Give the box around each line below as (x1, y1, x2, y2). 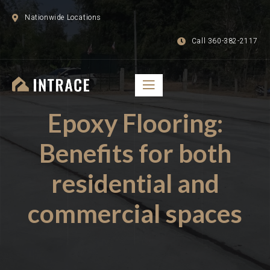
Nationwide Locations (25, 12, 101, 23)
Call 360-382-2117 (191, 36, 258, 46)
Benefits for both (39, 138, 231, 168)
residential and (51, 168, 219, 198)
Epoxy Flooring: (47, 108, 223, 138)
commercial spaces (28, 198, 242, 228)
